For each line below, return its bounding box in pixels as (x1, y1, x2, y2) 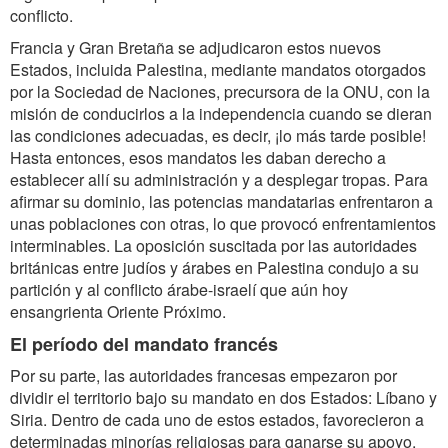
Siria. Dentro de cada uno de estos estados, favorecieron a (10, 408, 424, 431)
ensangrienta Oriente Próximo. (10, 300, 226, 323)
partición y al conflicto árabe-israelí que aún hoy (10, 278, 348, 301)
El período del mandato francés (10, 331, 278, 357)
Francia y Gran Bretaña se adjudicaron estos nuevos (10, 36, 381, 59)
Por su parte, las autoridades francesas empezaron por (10, 364, 397, 387)
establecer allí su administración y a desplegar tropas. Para (10, 168, 428, 191)
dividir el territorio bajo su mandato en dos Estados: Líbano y (10, 386, 437, 409)
